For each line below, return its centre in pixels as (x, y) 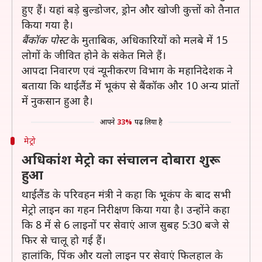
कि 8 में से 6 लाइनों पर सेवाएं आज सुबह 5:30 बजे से (125, 225)
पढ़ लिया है (148, 122)
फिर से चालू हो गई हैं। (64, 240)
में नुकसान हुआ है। (57, 101)
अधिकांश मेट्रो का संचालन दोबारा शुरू (121, 159)
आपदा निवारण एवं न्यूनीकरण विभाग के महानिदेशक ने (127, 70)
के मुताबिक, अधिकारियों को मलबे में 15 (148, 40)
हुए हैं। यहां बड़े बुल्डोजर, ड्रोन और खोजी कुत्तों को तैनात (131, 9)
